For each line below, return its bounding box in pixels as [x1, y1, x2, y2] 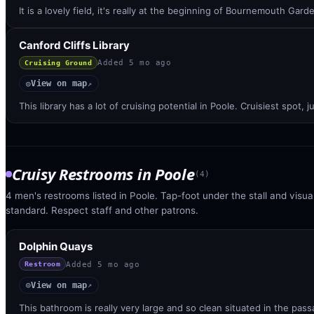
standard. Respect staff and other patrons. [6, 205, 198, 216]
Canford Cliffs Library [19, 38, 130, 52]
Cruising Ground [25, 58, 92, 67]
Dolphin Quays [19, 240, 93, 253]
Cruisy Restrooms [12, 163, 134, 184]
